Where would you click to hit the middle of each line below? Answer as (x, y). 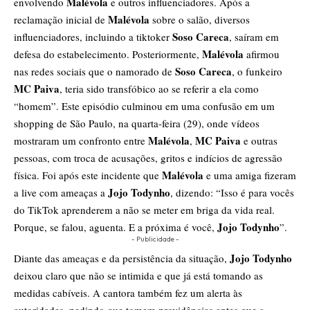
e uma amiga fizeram (250, 175)
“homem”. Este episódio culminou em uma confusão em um (144, 106)
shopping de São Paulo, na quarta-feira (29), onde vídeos (137, 123)
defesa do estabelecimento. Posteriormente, (108, 54)
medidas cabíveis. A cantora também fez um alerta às (128, 292)
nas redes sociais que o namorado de (94, 71)
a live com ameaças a (61, 192)
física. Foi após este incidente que (88, 175)
